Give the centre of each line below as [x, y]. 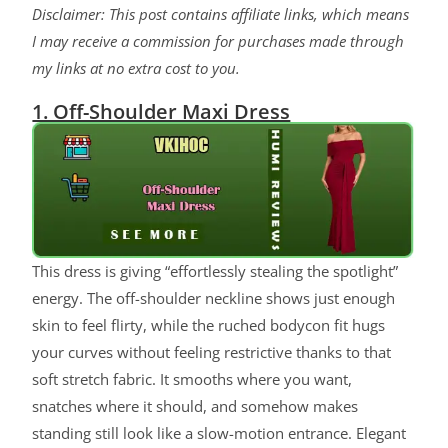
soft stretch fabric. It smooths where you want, [192, 379]
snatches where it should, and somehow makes [195, 406]
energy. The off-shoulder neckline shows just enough [214, 298]
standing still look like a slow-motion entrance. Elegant [219, 433]
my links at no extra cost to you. [136, 68]
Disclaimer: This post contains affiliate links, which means [221, 14]
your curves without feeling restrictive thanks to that [212, 352]
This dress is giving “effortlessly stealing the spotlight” [215, 271]
